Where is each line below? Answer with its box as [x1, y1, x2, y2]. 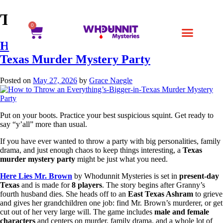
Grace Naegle [89, 76, 132, 85]
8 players [72, 180, 102, 189]
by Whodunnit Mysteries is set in [72, 171, 179, 180]
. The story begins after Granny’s [102, 180, 205, 189]
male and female [154, 207, 209, 216]
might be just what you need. [75, 154, 168, 163]
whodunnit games [34, 10, 155, 29]
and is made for [19, 180, 72, 189]
